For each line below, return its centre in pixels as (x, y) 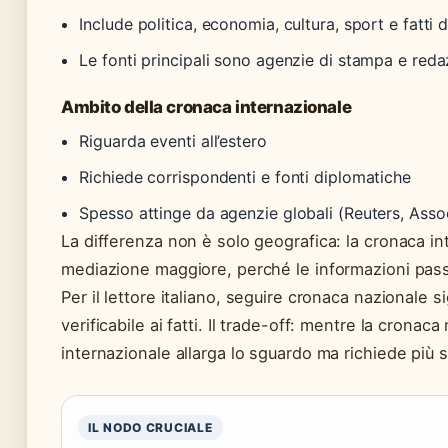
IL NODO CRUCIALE (150, 428)
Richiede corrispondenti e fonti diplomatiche (245, 177)
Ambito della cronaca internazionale (206, 107)
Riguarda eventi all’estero (173, 141)
